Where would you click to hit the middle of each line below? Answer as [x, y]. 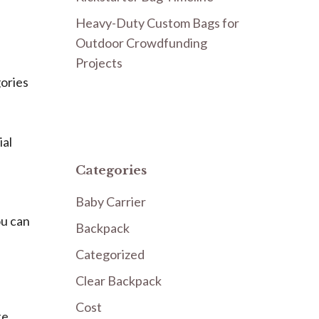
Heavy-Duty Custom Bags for [157, 22]
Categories [111, 171]
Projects [99, 62]
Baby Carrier [111, 202]
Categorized [110, 254]
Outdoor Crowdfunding [141, 42]
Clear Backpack [119, 281]
